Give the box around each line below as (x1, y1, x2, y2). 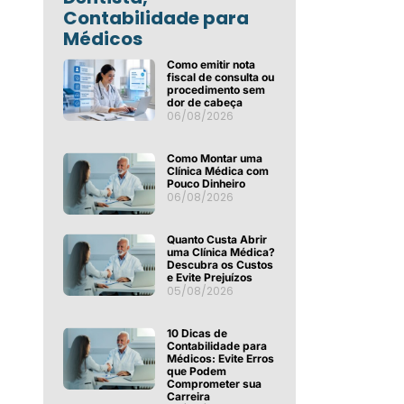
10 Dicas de (166, 326, 227, 341)
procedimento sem (166, 83, 265, 97)
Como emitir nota (166, 58, 255, 72)
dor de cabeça (166, 96, 243, 110)
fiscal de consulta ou (166, 70, 274, 85)
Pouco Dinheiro (166, 177, 245, 191)
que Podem (166, 364, 226, 379)
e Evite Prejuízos (166, 271, 252, 285)
